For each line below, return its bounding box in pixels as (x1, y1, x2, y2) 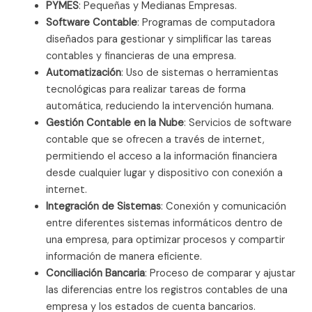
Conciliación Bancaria (46, 267, 146, 281)
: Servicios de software (184, 116, 292, 130)
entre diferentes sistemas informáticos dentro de (46, 217, 283, 231)
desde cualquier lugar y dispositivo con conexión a (46, 166, 283, 180)
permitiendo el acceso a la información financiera (46, 150, 278, 164)
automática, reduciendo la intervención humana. (46, 100, 274, 114)
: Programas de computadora (137, 16, 276, 30)
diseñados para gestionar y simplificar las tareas (46, 33, 272, 47)
